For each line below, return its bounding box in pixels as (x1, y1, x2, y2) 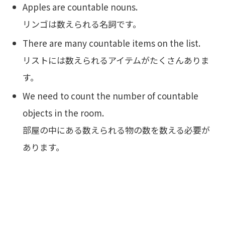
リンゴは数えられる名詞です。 (23, 18, 142, 31)
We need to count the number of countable (23, 89, 199, 102)
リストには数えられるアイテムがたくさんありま (23, 53, 210, 66)
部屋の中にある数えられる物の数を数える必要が (23, 124, 210, 137)
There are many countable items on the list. (23, 36, 201, 49)
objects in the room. (23, 106, 104, 120)
